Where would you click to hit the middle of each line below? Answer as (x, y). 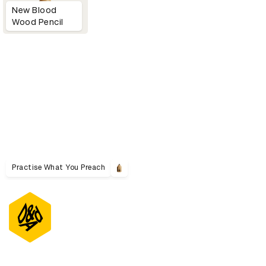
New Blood (34, 10)
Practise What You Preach (58, 168)
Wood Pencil (38, 22)
